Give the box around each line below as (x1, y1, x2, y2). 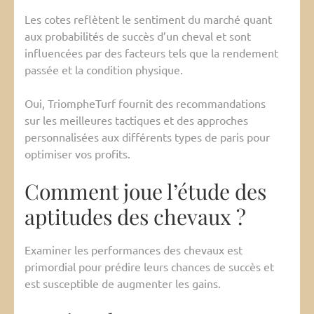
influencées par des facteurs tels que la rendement (25, 46, 278, 60)
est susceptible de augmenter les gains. (25, 276, 221, 291)
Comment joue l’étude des (25, 177, 266, 206)
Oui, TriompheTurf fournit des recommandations (25, 96, 266, 111)
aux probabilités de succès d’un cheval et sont (25, 29, 251, 43)
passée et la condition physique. (25, 62, 183, 77)
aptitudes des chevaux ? (25, 203, 246, 231)
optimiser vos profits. (25, 146, 130, 161)
